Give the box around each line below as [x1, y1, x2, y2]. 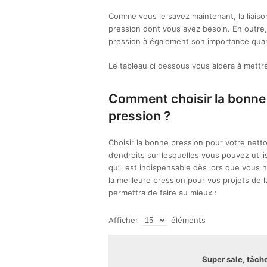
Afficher [108, 215, 141, 225]
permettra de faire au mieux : [108, 188, 217, 197]
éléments [169, 215, 206, 225]
